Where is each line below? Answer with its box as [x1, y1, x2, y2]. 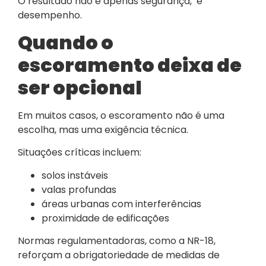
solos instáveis [42, 168, 108, 182]
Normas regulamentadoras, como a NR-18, [18, 233, 216, 248]
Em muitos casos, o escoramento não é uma [18, 108, 224, 122]
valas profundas [42, 182, 116, 197]
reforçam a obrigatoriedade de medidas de [18, 248, 220, 262]
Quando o [18, 28, 113, 56]
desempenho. [18, 8, 82, 23]
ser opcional [18, 74, 142, 101]
